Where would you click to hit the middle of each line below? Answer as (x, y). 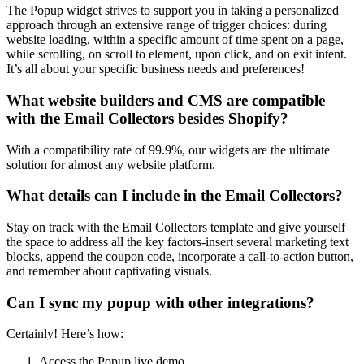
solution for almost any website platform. (111, 164)
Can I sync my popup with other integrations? (160, 302)
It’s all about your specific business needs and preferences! (156, 69)
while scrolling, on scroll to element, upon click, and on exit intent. (177, 54)
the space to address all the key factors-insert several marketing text (178, 242)
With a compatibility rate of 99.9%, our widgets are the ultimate (168, 149)
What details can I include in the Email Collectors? (175, 196)
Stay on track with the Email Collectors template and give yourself (176, 227)
